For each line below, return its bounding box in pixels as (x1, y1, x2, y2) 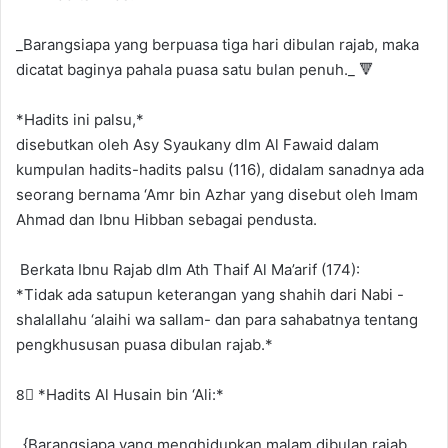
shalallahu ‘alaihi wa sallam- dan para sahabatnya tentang (16, 309, 418, 329)
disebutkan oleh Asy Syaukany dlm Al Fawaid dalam (16, 134, 379, 154)
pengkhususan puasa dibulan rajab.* (16, 334, 273, 354)
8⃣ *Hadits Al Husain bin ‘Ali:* (16, 384, 224, 404)
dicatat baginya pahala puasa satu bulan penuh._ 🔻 (16, 59, 374, 79)
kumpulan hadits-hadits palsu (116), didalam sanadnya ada (16, 159, 424, 179)
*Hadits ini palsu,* (16, 109, 144, 129)
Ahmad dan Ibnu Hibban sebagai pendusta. (16, 209, 317, 229)
